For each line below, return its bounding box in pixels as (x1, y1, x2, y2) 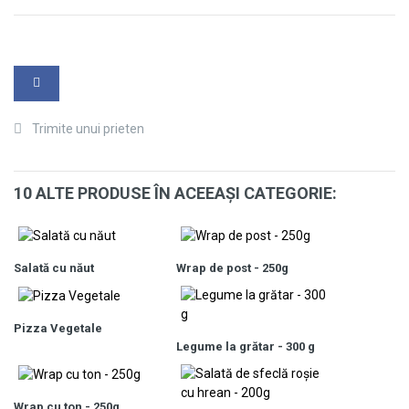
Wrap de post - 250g (176, 260, 288, 275)
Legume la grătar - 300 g (176, 339, 315, 353)
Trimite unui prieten (32, 121, 144, 136)
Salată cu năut (14, 260, 94, 275)
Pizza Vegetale (14, 320, 102, 335)
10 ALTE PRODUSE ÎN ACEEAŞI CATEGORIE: (14, 184, 337, 203)
